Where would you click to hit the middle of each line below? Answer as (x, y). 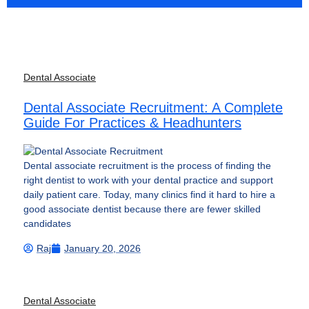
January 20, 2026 (102, 248)
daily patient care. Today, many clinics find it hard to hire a (149, 195)
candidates (47, 224)
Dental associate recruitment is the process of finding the (147, 166)
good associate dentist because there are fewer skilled (142, 209)
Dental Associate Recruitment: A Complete (153, 107)
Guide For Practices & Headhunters (132, 122)
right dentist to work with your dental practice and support (148, 180)
